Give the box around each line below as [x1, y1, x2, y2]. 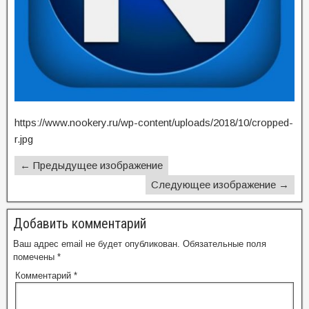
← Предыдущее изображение [20, 159, 163, 171]
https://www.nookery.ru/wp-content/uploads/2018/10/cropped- [14, 117, 293, 128]
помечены [13, 252, 57, 262]
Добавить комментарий [13, 215, 146, 232]
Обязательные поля [183, 239, 266, 249]
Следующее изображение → [151, 179, 289, 190]
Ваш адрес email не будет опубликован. [13, 239, 180, 249]
